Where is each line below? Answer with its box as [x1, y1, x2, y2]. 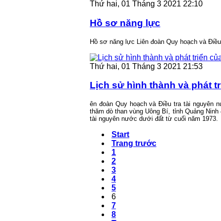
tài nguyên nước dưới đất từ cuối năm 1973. [90, 115, 218, 123]
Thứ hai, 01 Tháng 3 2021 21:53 [90, 62, 203, 71]
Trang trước [111, 139, 156, 148]
